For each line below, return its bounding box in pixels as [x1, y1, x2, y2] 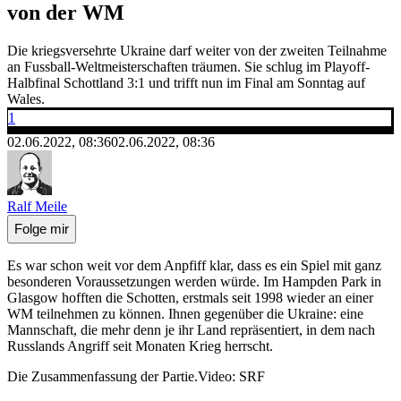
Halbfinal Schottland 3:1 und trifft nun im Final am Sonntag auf [7, 74, 365, 90]
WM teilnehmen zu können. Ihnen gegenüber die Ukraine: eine [7, 305, 363, 321]
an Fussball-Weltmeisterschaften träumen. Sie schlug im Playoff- [7, 58, 370, 74]
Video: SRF [198, 368, 265, 384]
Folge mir [14, 221, 69, 237]
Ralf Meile [7, 198, 67, 214]
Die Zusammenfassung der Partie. [7, 368, 198, 384]
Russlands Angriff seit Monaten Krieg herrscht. [7, 337, 273, 354]
